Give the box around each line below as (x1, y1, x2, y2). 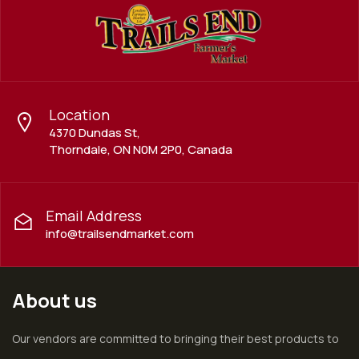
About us (12, 287, 97, 314)
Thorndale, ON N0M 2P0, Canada (49, 141, 232, 159)
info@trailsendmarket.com (46, 225, 194, 243)
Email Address (46, 206, 142, 226)
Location (49, 105, 110, 125)
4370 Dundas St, (49, 124, 140, 142)
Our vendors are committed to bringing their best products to (12, 331, 339, 347)
